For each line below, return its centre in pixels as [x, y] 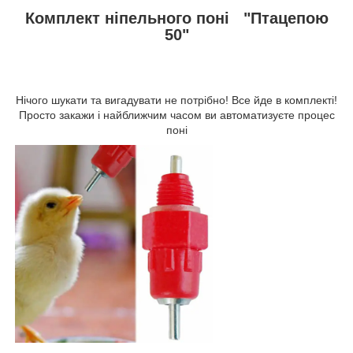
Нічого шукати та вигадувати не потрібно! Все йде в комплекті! [176, 100]
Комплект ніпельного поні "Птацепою [176, 18]
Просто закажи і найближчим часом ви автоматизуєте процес [176, 115]
